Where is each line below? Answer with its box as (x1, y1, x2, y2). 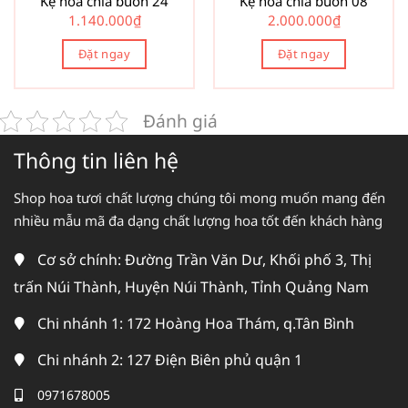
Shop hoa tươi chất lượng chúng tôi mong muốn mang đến (14, 189, 385, 208)
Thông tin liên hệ (14, 145, 178, 175)
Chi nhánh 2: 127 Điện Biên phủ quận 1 (37, 349, 302, 370)
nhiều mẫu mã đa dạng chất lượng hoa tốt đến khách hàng (14, 211, 382, 230)
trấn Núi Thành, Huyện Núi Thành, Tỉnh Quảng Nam (14, 277, 369, 298)
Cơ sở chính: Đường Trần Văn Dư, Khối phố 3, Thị (37, 250, 372, 270)
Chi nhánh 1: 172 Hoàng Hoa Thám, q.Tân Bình (37, 313, 354, 334)
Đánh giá (143, 107, 218, 133)
